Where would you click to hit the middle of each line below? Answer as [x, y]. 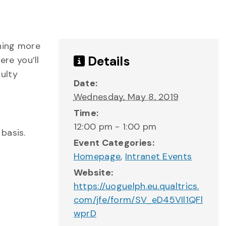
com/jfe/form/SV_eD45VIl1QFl [138, 200]
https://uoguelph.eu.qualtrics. [136, 186]
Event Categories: [114, 143]
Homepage [97, 156]
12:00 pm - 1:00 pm [115, 127]
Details [107, 61]
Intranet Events [158, 156]
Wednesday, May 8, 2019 [126, 97]
